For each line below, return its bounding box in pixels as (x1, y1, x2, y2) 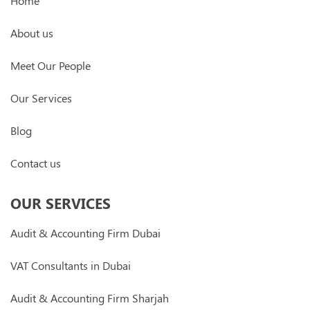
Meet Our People (10, 58, 91, 73)
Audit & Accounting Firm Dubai (10, 226, 161, 241)
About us (10, 26, 53, 41)
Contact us (10, 156, 61, 171)
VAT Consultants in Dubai (10, 258, 131, 273)
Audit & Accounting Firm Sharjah (10, 291, 169, 306)
